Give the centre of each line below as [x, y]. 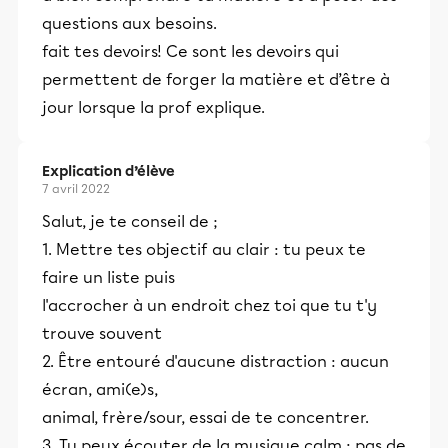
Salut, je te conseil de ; [130, 221]
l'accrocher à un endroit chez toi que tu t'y [209, 305]
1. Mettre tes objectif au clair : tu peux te [204, 249]
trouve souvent [102, 333]
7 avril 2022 [76, 189]
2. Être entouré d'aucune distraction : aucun [215, 361]
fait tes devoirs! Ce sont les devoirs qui [190, 51]
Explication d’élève [108, 171]
